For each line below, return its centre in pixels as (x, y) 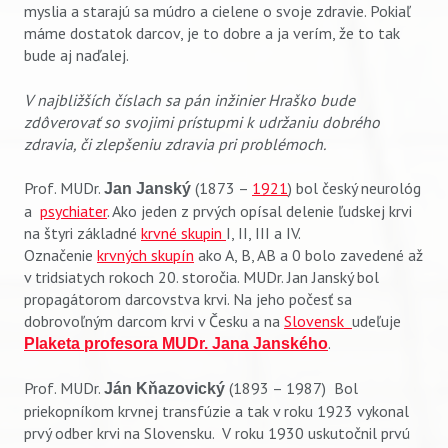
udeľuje (376, 320)
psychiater (73, 210)
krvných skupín (145, 254)
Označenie (60, 254)
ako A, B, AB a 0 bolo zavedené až (308, 254)
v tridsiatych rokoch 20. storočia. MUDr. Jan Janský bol (201, 276)
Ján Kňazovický (164, 389)
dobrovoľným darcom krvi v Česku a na (154, 320)
